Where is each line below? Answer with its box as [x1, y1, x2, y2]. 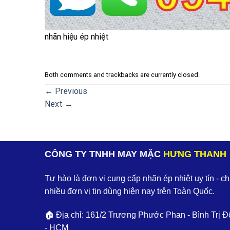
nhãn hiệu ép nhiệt [45, 31, 109, 42]
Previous [53, 86, 87, 97]
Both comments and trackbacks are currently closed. [45, 70, 200, 79]
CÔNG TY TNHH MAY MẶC [45, 148, 163, 160]
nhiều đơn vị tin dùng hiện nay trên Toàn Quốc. [45, 187, 215, 196]
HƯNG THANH [163, 148, 226, 160]
